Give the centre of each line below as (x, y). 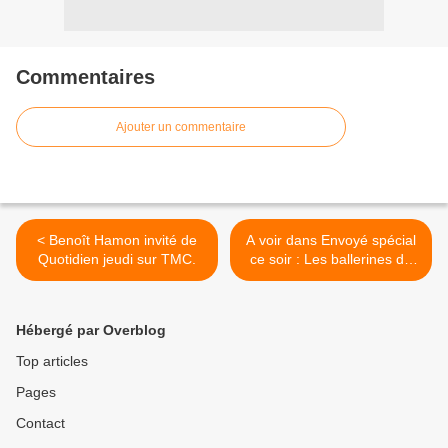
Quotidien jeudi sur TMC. (117, 259)
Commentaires (85, 77)
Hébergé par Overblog (91, 330)
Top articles (52, 361)
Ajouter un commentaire (181, 127)
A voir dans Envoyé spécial (331, 240)
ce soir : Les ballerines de (331, 259)
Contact (40, 423)
